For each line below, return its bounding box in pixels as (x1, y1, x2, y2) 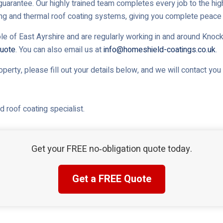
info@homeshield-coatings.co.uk (104, 44, 216, 56)
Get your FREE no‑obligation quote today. (31, 142, 192, 156)
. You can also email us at (15, 44, 104, 56)
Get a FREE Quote (72, 172, 151, 187)
